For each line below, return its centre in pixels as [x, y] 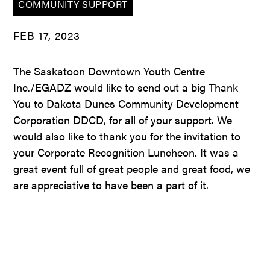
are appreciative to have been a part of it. [111, 184]
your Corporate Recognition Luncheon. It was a [126, 152]
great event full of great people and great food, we [132, 168]
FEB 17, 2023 [47, 35]
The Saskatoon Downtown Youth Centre [109, 71]
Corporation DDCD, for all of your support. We [123, 119]
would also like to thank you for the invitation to [127, 136]
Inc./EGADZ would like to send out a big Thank [126, 87]
